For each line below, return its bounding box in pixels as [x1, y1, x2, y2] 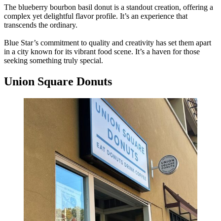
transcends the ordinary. [4, 20, 77, 29]
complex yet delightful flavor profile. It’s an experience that [4, 11, 187, 20]
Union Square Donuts [4, 74, 112, 88]
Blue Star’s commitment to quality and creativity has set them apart [4, 38, 211, 47]
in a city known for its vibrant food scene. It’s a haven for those [4, 47, 200, 56]
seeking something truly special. [4, 56, 103, 65]
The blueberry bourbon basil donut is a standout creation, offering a [4, 2, 213, 11]
